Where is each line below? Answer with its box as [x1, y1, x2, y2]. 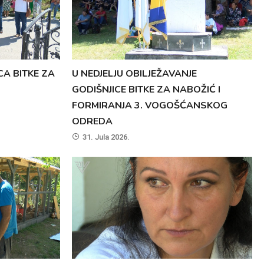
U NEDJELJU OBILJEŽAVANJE [71, 67, 197, 81]
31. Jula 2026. [82, 133, 130, 142]
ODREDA [71, 115, 113, 128]
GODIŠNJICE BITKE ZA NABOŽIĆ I [71, 83, 220, 97]
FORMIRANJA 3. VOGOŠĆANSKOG [71, 99, 227, 113]
